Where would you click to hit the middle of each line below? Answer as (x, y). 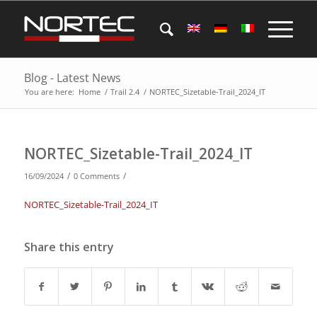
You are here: (49, 92)
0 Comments (96, 176)
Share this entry (69, 247)
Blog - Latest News (72, 78)
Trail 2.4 (125, 92)
